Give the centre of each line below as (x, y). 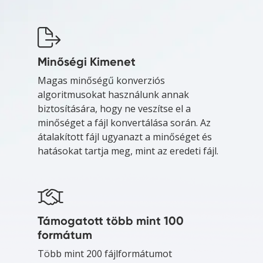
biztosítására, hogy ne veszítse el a (114, 108)
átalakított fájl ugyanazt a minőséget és (125, 136)
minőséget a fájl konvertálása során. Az (124, 122)
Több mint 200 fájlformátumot (105, 253)
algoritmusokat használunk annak (113, 94)
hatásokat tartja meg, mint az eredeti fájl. (128, 151)
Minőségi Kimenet (87, 61)
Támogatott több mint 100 (111, 220)
